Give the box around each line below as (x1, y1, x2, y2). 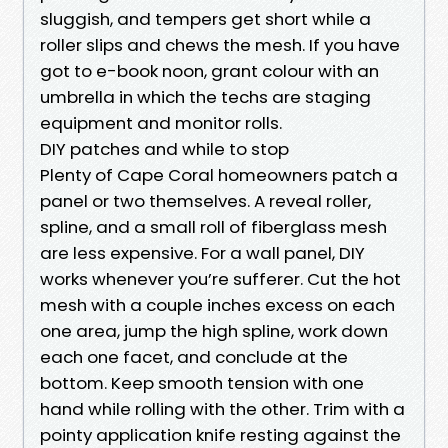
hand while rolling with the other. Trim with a (40, 396, 405, 421)
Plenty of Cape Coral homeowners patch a (40, 162, 398, 187)
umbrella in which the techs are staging (40, 84, 371, 109)
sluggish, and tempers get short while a (40, 6, 371, 31)
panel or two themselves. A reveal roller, (40, 188, 371, 213)
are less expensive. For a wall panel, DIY (40, 240, 365, 265)
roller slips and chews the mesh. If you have (40, 32, 400, 57)
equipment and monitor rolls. (40, 110, 282, 135)
